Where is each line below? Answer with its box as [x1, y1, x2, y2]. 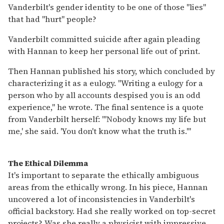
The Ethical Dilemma [8, 157, 88, 168]
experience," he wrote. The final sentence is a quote [8, 101, 203, 112]
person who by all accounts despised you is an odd [8, 89, 200, 100]
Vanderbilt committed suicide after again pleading [8, 33, 200, 44]
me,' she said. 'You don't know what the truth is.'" [8, 125, 191, 136]
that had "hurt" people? [8, 13, 96, 24]
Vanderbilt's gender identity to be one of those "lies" [8, 1, 206, 12]
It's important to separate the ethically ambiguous [8, 169, 199, 180]
